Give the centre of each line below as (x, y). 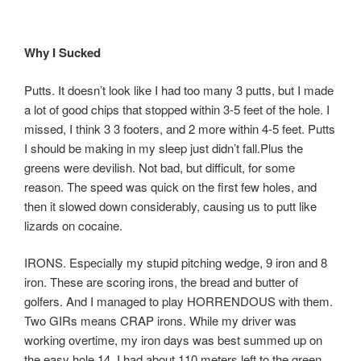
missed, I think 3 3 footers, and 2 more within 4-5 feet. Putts (180, 128)
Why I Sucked (62, 52)
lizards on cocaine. (73, 225)
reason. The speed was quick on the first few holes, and (170, 186)
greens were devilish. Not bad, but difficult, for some (160, 167)
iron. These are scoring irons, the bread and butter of (161, 282)
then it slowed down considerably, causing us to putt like (170, 205)
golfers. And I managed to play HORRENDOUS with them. (178, 301)
